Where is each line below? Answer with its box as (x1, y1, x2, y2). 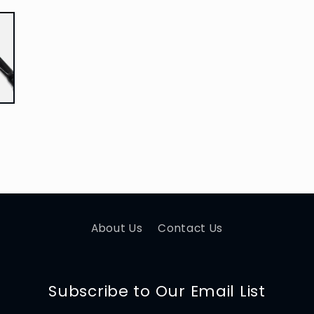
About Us (90, 221, 143, 236)
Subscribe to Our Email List (48, 280, 266, 302)
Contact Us (158, 221, 224, 236)
